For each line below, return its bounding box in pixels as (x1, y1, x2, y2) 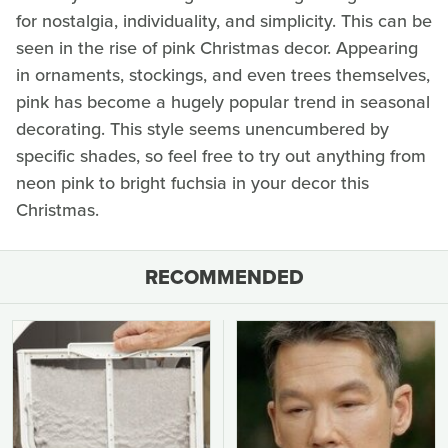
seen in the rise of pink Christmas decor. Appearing (16, 35, 418, 62)
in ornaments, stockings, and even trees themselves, (16, 62, 430, 89)
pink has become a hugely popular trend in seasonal (16, 89, 430, 116)
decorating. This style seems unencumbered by (16, 116, 389, 143)
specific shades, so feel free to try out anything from (16, 143, 426, 170)
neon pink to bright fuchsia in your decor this (16, 170, 369, 197)
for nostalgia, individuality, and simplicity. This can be (16, 8, 432, 35)
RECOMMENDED (144, 262, 304, 293)
